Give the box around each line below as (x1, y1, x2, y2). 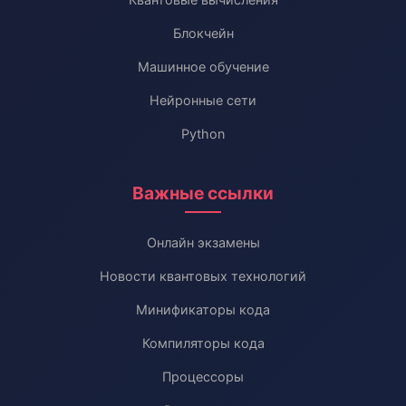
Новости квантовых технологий (100, 268, 306, 284)
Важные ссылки (132, 182, 274, 204)
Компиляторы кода (141, 335, 265, 351)
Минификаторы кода (136, 302, 270, 317)
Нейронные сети (150, 92, 256, 108)
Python (181, 126, 225, 141)
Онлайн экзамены (146, 235, 260, 250)
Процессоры (162, 369, 244, 384)
